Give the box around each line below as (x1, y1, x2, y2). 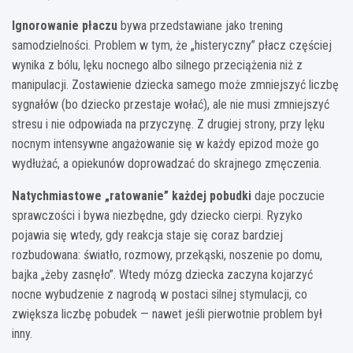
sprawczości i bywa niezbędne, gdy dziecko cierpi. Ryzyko (12, 207, 303, 223)
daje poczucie (251, 188, 325, 203)
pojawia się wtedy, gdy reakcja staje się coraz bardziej (12, 227, 283, 243)
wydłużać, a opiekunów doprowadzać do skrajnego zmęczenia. (12, 155, 321, 171)
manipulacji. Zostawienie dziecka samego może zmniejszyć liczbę (12, 76, 339, 92)
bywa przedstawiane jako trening (117, 17, 283, 33)
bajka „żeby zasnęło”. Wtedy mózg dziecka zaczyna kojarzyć (12, 266, 313, 282)
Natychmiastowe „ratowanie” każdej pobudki (12, 188, 251, 203)
